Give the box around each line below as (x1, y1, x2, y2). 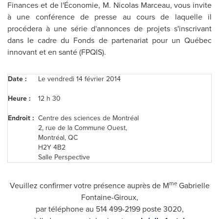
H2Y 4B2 (38, 142, 66, 153)
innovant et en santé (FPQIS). (7, 46, 106, 58)
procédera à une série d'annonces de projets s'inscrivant (7, 23, 212, 34)
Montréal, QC (38, 132, 78, 143)
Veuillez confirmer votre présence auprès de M (9, 180, 169, 191)
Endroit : (8, 113, 34, 123)
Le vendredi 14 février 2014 (38, 74, 121, 84)
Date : (8, 74, 29, 84)
